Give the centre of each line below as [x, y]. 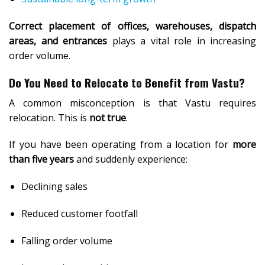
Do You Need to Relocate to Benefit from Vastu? [127, 83]
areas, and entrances [58, 41]
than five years [41, 159]
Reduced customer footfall [79, 213]
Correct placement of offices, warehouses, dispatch [132, 26]
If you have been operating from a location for [121, 145]
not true [108, 117]
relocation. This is [49, 117]
